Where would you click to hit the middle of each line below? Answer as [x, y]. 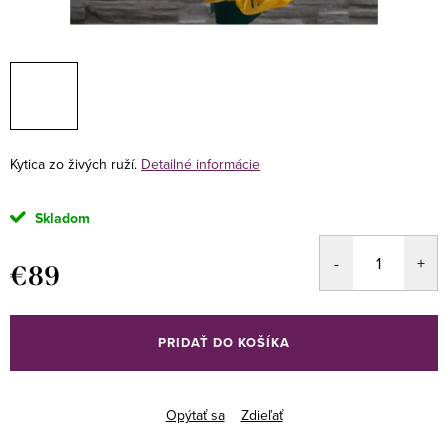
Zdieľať [261, 415]
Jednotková [45, 300]
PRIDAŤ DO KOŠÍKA [224, 343]
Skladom [60, 219]
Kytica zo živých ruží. [73, 164]
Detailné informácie [200, 164]
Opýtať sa [195, 415]
